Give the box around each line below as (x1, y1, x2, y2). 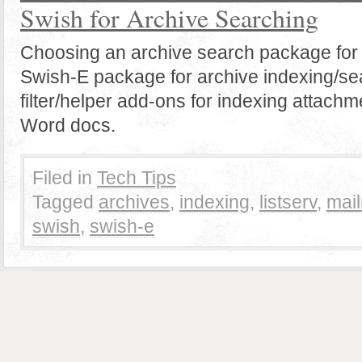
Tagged (32, 192, 94, 213)
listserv (259, 192, 317, 213)
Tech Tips (97, 167, 176, 188)
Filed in (32, 167, 92, 188)
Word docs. (20, 115, 116, 136)
